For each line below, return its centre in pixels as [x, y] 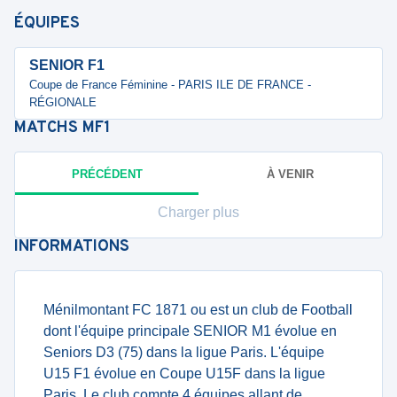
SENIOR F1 [67, 65]
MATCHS [48, 128]
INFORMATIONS [72, 247]
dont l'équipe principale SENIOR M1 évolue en [190, 331]
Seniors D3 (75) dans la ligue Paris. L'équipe [184, 352]
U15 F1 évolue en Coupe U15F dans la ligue [184, 374]
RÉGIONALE [63, 102]
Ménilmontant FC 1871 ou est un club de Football [198, 310]
